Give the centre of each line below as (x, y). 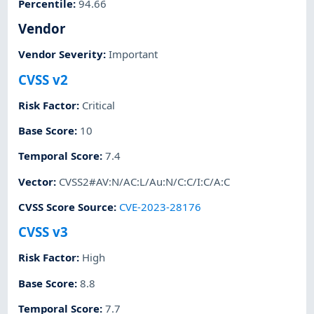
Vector (36, 181)
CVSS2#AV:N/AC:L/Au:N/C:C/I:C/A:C (145, 181)
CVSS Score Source (66, 206)
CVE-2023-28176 (161, 206)
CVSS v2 (43, 79)
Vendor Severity (61, 54)
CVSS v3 (43, 232)
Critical (99, 105)
